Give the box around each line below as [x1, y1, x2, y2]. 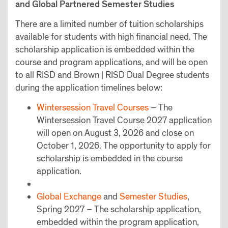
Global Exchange [37, 190, 101, 203]
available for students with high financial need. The [15, 31, 207, 43]
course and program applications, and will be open [15, 56, 208, 68]
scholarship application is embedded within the [15, 43, 194, 55]
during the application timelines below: [15, 81, 162, 94]
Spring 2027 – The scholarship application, [37, 203, 201, 215]
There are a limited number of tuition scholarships [15, 18, 204, 30]
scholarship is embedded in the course [37, 152, 183, 164]
